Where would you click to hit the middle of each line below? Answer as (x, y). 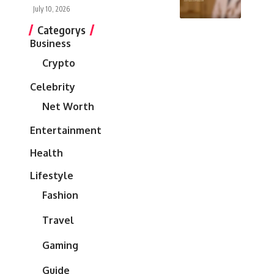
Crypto (59, 63)
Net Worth (68, 106)
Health (46, 153)
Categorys (61, 29)
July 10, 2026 (51, 9)
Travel (58, 220)
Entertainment (66, 130)
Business (50, 43)
